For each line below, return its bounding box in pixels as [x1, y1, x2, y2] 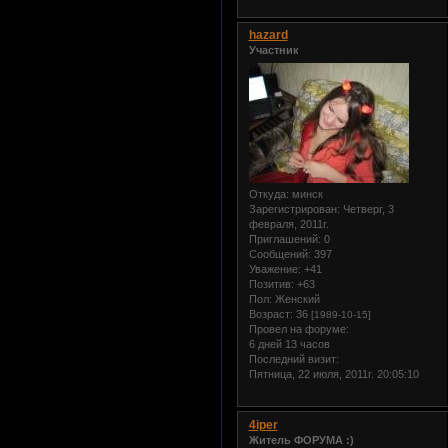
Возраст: [248, 307, 293, 320]
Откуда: [248, 187, 289, 200]
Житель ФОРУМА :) [248, 433, 354, 446]
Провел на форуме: [248, 322, 349, 335]
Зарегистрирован [248, 202, 337, 215]
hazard [248, 28, 288, 43]
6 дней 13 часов [248, 337, 330, 350]
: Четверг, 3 [336, 202, 394, 215]
